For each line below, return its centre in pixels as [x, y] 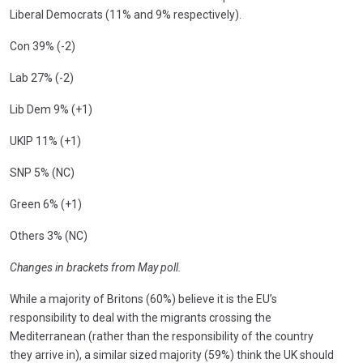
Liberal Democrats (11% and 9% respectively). [126, 15]
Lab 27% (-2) [42, 78]
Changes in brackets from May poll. [96, 267]
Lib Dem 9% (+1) [51, 109]
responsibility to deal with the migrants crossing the [141, 318]
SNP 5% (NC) [42, 173]
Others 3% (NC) [49, 236]
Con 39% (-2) [43, 46]
